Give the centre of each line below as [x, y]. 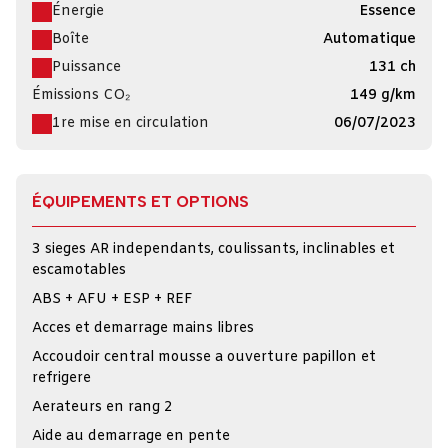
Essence [387, 11]
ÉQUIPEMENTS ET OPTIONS [140, 201]
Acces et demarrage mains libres [143, 328]
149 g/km [383, 95]
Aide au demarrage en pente [131, 436]
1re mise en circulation [130, 123]
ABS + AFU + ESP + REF [112, 299]
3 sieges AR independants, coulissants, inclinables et [213, 249]
